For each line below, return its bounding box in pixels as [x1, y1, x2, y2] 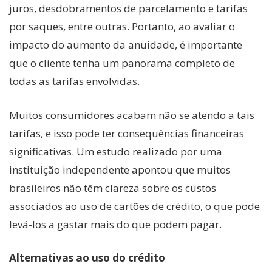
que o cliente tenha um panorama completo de [9, 56, 235, 70]
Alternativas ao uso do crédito [9, 251, 165, 265]
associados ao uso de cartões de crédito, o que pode [9, 199, 260, 213]
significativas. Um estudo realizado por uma [9, 144, 222, 158]
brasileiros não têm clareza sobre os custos [9, 180, 216, 195]
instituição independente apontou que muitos [9, 162, 231, 177]
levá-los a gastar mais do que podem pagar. [9, 217, 222, 231]
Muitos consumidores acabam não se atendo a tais [9, 107, 254, 122]
